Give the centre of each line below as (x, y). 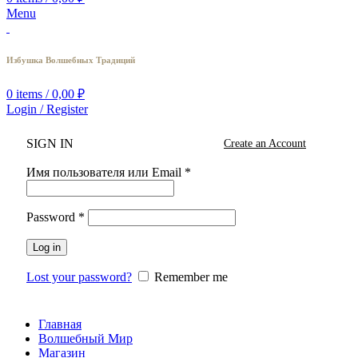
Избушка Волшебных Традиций (71, 60)
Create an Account (265, 144)
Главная (60, 324)
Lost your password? (79, 277)
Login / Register (47, 109)
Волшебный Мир (86, 339)
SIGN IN (50, 144)
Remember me (191, 277)
